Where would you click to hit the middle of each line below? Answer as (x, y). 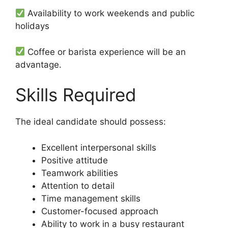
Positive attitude (75, 160)
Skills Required (76, 95)
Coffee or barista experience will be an (106, 52)
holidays (32, 26)
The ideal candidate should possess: (91, 122)
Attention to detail (78, 186)
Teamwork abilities (80, 173)
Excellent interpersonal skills (99, 147)
